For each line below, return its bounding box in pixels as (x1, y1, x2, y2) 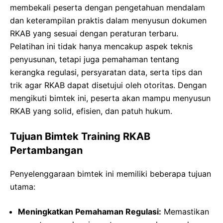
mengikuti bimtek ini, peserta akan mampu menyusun (10, 93, 211, 104)
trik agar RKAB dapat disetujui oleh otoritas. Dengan (10, 80, 207, 91)
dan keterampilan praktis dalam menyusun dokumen (10, 15, 207, 26)
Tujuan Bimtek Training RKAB (10, 130, 150, 143)
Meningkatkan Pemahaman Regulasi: (18, 207, 161, 217)
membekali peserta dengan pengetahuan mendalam (10, 2, 205, 13)
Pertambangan (10, 144, 83, 157)
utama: (10, 182, 35, 192)
